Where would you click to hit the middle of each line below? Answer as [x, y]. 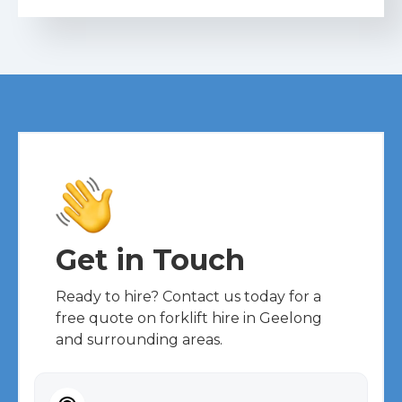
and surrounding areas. [139, 340]
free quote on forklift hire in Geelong [189, 319]
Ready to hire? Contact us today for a [188, 297]
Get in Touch [150, 260]
